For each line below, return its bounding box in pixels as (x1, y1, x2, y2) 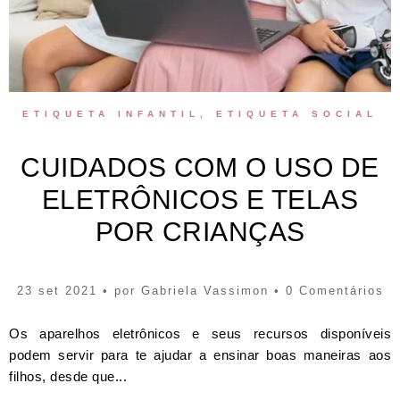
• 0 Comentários (268, 283, 384, 297)
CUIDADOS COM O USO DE (21, 152, 379, 183)
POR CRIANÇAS (95, 216, 305, 247)
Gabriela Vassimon (140, 283, 269, 297)
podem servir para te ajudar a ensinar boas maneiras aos (9, 346, 391, 362)
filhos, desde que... (9, 368, 127, 384)
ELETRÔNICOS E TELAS (41, 184, 359, 215)
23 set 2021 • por (16, 283, 141, 297)
